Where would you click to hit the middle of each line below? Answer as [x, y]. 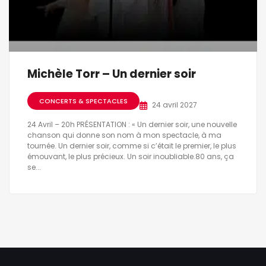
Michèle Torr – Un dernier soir [112, 74]
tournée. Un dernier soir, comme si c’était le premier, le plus [132, 146]
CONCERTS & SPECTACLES [83, 101]
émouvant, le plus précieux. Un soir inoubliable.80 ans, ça [131, 157]
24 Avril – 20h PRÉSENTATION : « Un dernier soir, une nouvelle [132, 125]
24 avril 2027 [175, 105]
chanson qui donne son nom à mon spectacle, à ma [124, 135]
